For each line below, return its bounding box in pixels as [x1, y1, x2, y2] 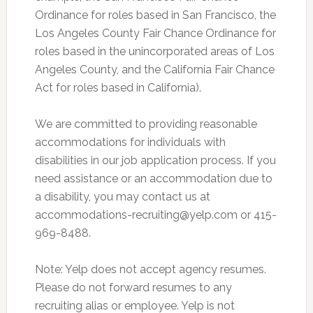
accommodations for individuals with [34, 136, 226, 150]
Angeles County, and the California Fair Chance [34, 63, 275, 77]
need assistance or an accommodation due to [34, 172, 272, 186]
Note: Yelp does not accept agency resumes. [34, 263, 266, 277]
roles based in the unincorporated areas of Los [34, 45, 275, 59]
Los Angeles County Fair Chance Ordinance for [34, 27, 276, 41]
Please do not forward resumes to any [34, 281, 232, 295]
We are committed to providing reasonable [34, 117, 257, 131]
